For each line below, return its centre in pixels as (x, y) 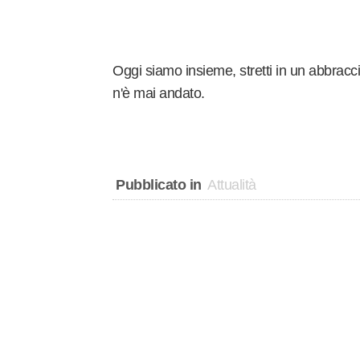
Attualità (232, 185)
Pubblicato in (159, 185)
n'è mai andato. (159, 93)
